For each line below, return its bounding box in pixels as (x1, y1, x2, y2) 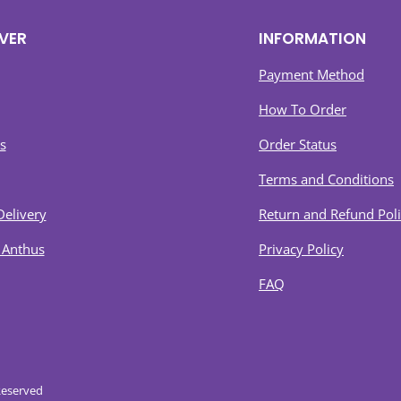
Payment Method (259, 65, 364, 83)
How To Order (259, 100, 346, 118)
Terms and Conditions (259, 170, 394, 188)
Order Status (259, 135, 337, 153)
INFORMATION (259, 28, 366, 49)
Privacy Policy (259, 240, 344, 258)
